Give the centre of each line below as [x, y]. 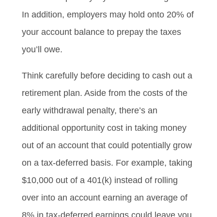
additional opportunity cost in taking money [104, 128]
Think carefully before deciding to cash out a [107, 76]
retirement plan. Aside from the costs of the [104, 93]
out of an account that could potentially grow [107, 146]
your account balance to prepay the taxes [101, 32]
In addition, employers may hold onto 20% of [108, 15]
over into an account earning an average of [104, 198]
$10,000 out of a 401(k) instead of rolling [100, 180]
